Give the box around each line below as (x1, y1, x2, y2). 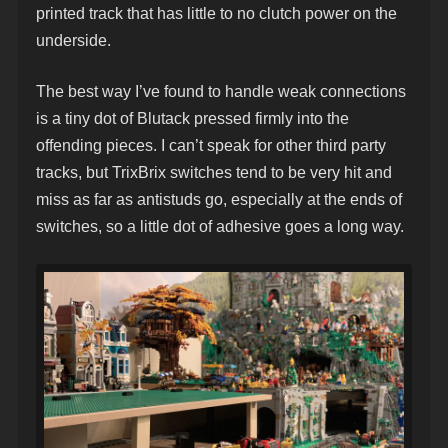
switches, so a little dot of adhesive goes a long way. (36, 217, 404, 235)
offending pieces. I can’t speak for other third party (36, 136, 386, 154)
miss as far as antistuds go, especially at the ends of (36, 190, 402, 208)
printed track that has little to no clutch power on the (36, 4, 397, 22)
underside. (36, 31, 111, 49)
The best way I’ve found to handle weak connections (36, 82, 406, 100)
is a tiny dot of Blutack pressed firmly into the (36, 109, 349, 127)
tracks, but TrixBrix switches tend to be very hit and (36, 163, 392, 181)
